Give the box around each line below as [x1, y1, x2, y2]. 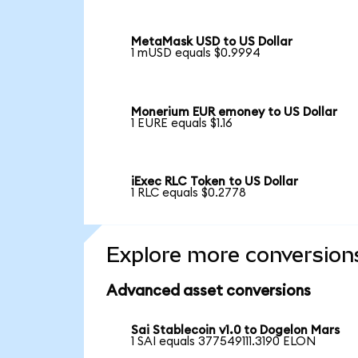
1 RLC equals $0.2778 [131, 187, 247, 200]
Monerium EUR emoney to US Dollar [131, 105, 338, 118]
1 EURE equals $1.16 [131, 117, 233, 129]
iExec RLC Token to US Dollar [131, 176, 299, 189]
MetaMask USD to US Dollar [131, 36, 293, 49]
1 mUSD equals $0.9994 [131, 47, 261, 60]
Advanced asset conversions [105, 284, 311, 300]
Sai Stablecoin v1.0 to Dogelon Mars [131, 324, 340, 337]
